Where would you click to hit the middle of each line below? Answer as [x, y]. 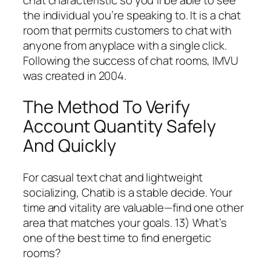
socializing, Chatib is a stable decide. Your [128, 193]
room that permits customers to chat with [127, 30]
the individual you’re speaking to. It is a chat [132, 15]
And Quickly [70, 146]
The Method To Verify [106, 107]
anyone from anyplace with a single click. [125, 45]
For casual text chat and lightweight [113, 178]
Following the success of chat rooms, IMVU [131, 60]
